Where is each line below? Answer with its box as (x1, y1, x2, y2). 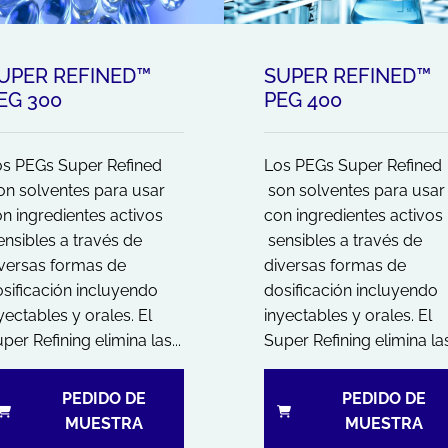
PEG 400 (264, 87, 342, 112)
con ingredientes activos (264, 205, 443, 225)
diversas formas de (264, 255, 406, 275)
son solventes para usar (264, 180, 445, 200)
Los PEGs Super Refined (264, 155, 442, 175)
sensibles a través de (264, 230, 422, 250)
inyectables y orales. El (264, 305, 432, 325)
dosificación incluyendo (264, 280, 438, 300)
